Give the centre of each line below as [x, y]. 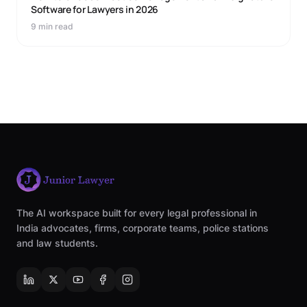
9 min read [52, 26]
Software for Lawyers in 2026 [95, 9]
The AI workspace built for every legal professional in [137, 213]
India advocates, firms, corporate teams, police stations [143, 228]
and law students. [57, 243]
